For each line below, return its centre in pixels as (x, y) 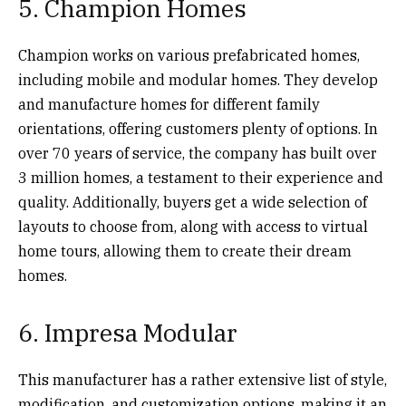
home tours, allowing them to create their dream (185, 251)
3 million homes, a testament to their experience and (201, 177)
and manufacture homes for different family (169, 104)
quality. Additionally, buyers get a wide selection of (193, 202)
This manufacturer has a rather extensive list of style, (203, 379)
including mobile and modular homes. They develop (198, 79)
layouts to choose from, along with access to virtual (193, 226)
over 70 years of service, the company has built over (198, 153)
